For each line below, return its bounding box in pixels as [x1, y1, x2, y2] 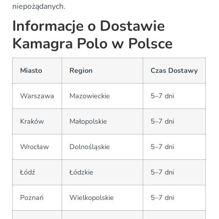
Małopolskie [69, 116, 107, 127]
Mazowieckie [69, 91, 110, 101]
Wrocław [20, 142, 49, 152]
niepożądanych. [12, 1, 66, 12]
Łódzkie [69, 167, 93, 177]
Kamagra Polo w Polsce [12, 34, 173, 54]
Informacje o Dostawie [12, 16, 165, 37]
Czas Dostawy [151, 66, 198, 76]
